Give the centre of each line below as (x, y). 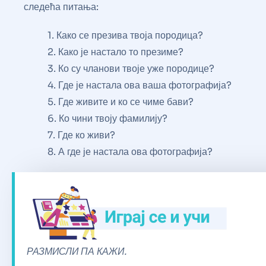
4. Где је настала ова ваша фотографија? (140, 85)
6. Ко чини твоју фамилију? (107, 118)
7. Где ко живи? (81, 135)
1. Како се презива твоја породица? (125, 35)
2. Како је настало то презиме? (115, 52)
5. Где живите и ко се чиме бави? (121, 102)
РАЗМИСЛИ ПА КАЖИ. (77, 251)
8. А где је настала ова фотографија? (130, 151)
